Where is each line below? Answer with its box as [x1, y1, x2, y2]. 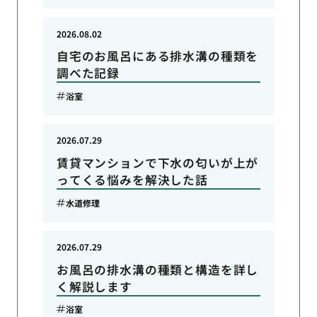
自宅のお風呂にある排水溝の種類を [56, 47, 259, 65]
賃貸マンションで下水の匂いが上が [56, 154, 259, 172]
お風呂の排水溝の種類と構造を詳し [56, 260, 259, 278]
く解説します [56, 277, 132, 295]
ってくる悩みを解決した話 [56, 171, 208, 189]
